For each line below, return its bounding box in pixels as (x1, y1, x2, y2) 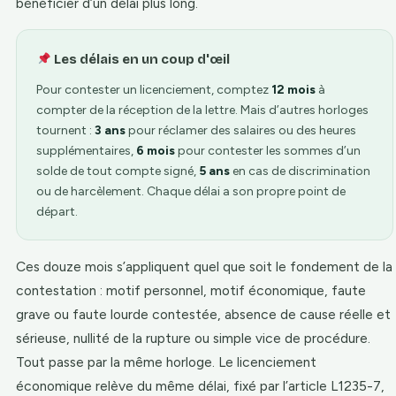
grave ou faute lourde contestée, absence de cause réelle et (16, 306, 391, 323)
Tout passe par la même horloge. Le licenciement (16, 354, 316, 370)
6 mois (136, 143, 175, 158)
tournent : (36, 123, 95, 138)
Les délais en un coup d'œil (51, 51, 231, 67)
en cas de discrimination (230, 164, 370, 179)
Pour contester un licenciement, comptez (36, 82, 271, 97)
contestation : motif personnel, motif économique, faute (16, 282, 366, 299)
